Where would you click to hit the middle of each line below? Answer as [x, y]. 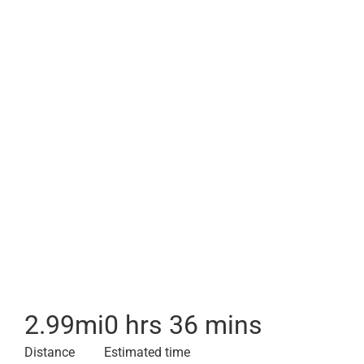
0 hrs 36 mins [183, 325]
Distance [50, 352]
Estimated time [147, 352]
